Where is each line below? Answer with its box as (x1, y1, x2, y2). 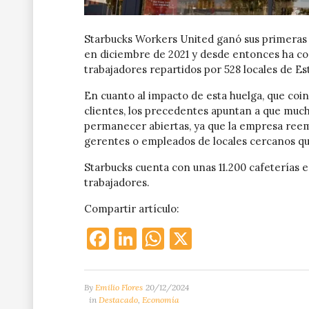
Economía (142, 294, 179, 305)
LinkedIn (137, 223, 226, 252)
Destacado (99, 294, 138, 305)
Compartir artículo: (84, 201, 179, 215)
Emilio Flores (95, 281, 143, 292)
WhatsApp (164, 223, 271, 252)
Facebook (109, 223, 204, 252)
